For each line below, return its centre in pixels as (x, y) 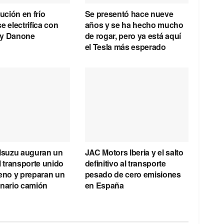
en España (104, 185)
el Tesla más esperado (125, 47)
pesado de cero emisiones (133, 174)
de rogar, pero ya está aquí (133, 36)
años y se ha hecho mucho (134, 25)
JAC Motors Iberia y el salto (134, 152)
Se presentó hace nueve (129, 14)
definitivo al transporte (125, 163)
